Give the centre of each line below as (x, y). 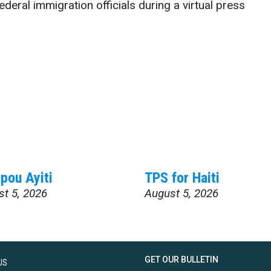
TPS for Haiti (182, 178)
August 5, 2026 (181, 193)
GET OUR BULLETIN (181, 260)
